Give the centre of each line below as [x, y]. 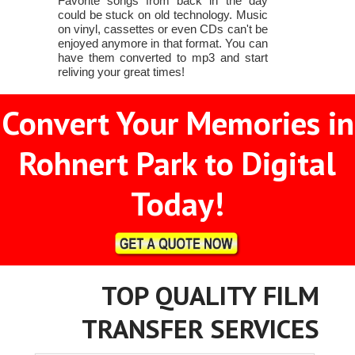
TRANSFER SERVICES [201, 328]
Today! [177, 203]
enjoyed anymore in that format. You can [162, 43]
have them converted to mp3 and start [162, 57]
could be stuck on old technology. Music [162, 14]
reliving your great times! [121, 71]
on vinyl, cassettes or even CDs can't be [162, 29]
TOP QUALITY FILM [211, 295]
